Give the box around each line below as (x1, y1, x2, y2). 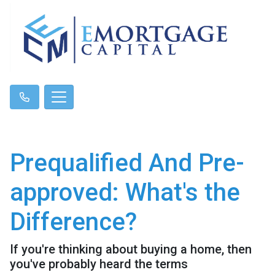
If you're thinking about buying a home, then (10, 241, 252, 257)
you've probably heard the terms (10, 256, 188, 271)
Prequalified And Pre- (10, 148, 244, 177)
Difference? (10, 207, 137, 236)
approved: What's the (10, 177, 240, 207)
